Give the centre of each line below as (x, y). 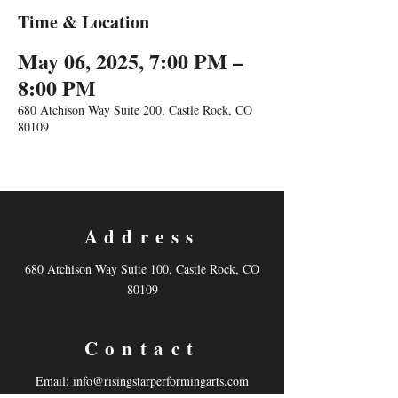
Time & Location (84, 22)
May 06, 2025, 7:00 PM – (131, 61)
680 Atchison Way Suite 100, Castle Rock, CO (142, 269)
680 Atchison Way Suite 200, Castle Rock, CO (135, 110)
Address (142, 236)
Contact (142, 348)
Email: (54, 381)
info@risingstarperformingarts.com (161, 381)
